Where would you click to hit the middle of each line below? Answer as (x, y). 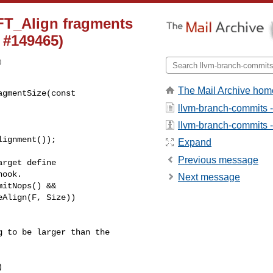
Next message (209, 177)
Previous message (218, 160)
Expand (195, 143)
